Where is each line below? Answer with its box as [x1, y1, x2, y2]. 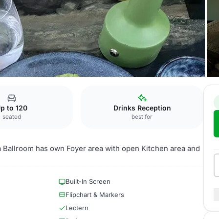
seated [2, 113, 21, 120]
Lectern [66, 204, 88, 212]
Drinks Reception [113, 104, 171, 112]
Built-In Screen [66, 177, 110, 185]
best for [131, 113, 153, 120]
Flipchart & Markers [66, 191, 124, 198]
